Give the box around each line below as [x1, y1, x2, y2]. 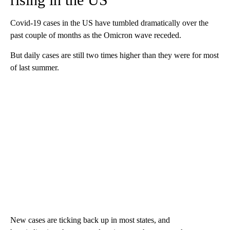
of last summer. [10, 63, 59, 72]
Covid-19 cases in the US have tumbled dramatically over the [10, 18, 208, 28]
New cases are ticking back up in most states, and [10, 216, 170, 225]
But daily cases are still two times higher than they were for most [10, 51, 219, 60]
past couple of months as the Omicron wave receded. [10, 31, 181, 40]
